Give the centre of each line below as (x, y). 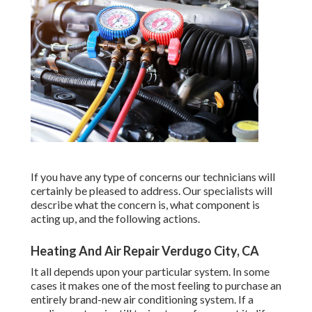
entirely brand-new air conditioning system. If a (142, 299)
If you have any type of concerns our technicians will (153, 177)
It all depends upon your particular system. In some (150, 272)
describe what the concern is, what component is (145, 205)
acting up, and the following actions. (115, 219)
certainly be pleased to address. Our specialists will (151, 191)
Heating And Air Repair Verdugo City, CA (145, 251)
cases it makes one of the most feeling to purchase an (156, 286)
